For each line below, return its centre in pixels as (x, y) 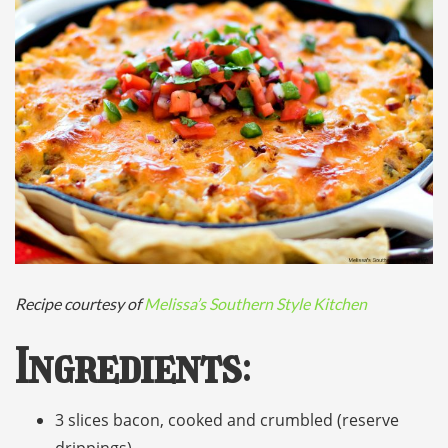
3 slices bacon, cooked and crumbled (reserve (227, 419)
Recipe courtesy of (79, 303)
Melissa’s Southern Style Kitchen (255, 303)
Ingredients (128, 367)
